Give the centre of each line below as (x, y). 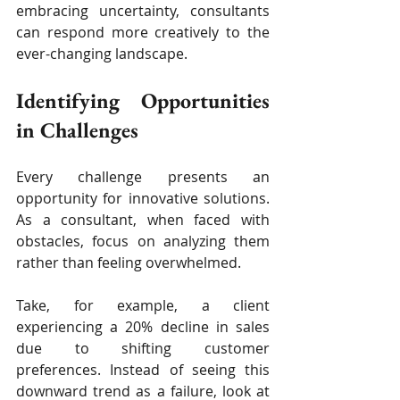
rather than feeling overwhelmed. (129, 263)
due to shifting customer (143, 349)
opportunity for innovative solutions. (143, 199)
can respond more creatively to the (143, 33)
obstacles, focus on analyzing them (143, 242)
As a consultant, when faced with (143, 220)
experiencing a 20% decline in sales (143, 327)
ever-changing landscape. (102, 54)
